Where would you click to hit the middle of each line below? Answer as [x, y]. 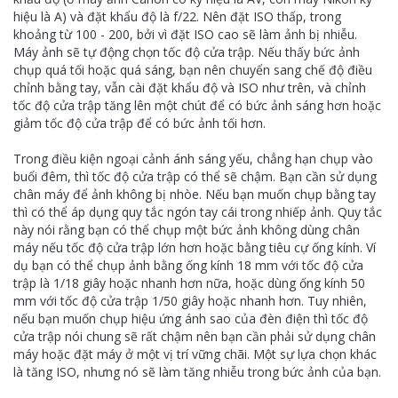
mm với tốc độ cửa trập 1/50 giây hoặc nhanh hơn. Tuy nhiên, [190, 301]
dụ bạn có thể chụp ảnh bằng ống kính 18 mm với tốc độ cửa [188, 265]
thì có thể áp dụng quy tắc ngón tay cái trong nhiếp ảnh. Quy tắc [198, 212]
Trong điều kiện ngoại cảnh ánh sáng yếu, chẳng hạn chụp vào [193, 159]
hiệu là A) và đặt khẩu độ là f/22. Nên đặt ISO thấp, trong [177, 16]
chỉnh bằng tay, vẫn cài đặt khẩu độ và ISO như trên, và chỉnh [190, 88]
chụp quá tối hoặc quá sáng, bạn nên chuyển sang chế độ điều [193, 70]
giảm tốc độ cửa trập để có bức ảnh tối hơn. [139, 123]
